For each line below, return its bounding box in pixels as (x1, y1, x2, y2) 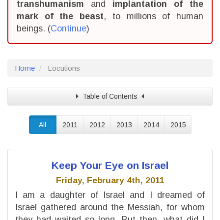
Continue (51, 24, 86, 33)
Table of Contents (79, 92, 141, 100)
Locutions (48, 64, 80, 72)
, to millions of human (104, 11, 204, 21)
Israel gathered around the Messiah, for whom (15, 202, 205, 212)
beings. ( (17, 24, 51, 33)
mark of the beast (17, 11, 104, 21)
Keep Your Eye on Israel (51, 159, 169, 171)
